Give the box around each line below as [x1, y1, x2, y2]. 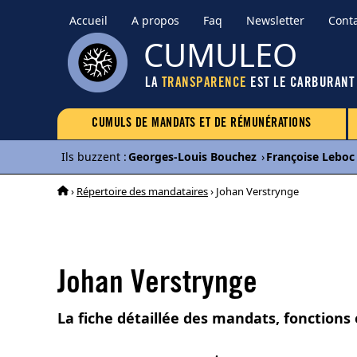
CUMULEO [143, 33, 297, 76]
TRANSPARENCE [161, 77, 247, 91]
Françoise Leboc [266, 149, 355, 164]
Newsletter [246, 13, 304, 28]
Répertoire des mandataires [76, 183, 208, 198]
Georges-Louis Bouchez [128, 149, 257, 164]
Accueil [69, 13, 108, 28]
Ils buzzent [61, 149, 120, 164]
